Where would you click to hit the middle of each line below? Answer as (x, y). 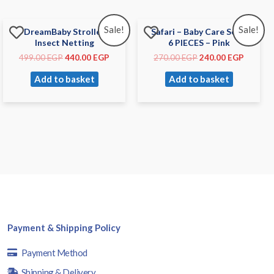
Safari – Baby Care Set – (199, 31)
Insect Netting (64, 42)
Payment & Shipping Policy (64, 227)
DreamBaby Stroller (65, 31)
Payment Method (54, 252)
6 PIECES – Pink (199, 42)
